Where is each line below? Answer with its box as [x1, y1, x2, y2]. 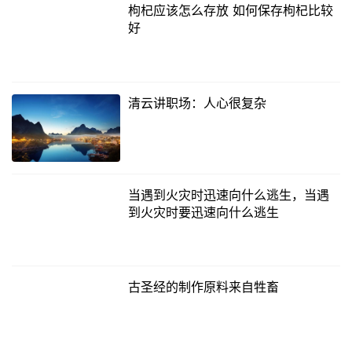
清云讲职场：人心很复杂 [127, 94, 266, 111]
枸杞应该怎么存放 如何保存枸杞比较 [127, 2, 333, 19]
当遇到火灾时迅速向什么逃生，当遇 [127, 186, 329, 203]
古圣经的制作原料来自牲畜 [127, 279, 279, 295]
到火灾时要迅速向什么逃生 [127, 203, 279, 220]
